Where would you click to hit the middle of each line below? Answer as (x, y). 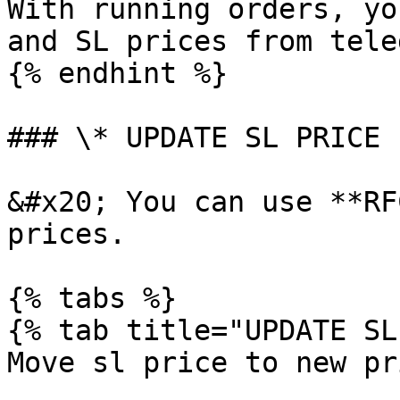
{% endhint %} (117, 73)
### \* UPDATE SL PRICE (194, 137)
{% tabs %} (92, 298)
